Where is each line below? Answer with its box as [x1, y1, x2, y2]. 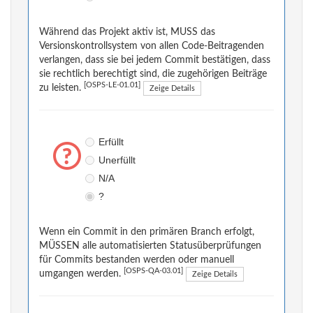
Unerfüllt [98, 154, 136, 166]
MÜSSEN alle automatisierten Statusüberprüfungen [39, 241, 261, 252]
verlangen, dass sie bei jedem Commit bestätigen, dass [39, 55, 270, 66]
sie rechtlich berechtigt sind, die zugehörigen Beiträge [39, 69, 267, 80]
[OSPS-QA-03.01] [124, 268, 183, 275]
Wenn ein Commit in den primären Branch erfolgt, [39, 227, 254, 238]
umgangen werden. [39, 269, 124, 279]
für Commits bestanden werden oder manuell [39, 255, 234, 265]
